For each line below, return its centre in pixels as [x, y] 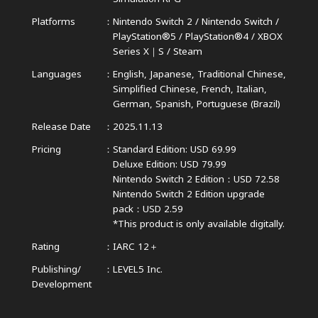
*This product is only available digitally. [198, 223]
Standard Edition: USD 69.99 [174, 149]
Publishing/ [56, 269]
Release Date [61, 126]
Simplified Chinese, [157, 88]
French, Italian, [234, 88]
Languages [56, 73]
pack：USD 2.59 [148, 208]
